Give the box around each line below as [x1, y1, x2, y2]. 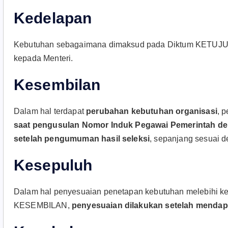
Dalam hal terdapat [14, 107, 87, 116]
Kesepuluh [14, 157, 93, 174]
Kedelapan [14, 10, 92, 26]
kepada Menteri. [14, 54, 73, 63]
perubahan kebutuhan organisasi [86, 107, 217, 116]
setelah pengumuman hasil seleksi [14, 134, 150, 143]
